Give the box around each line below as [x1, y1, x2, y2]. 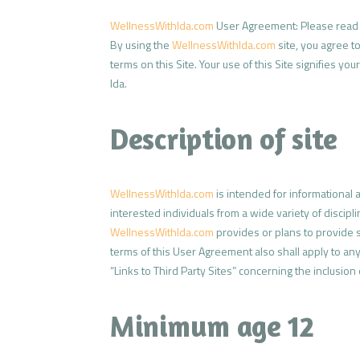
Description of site [110, 121, 337, 156]
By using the [110, 35, 172, 53]
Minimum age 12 [110, 308, 314, 343]
